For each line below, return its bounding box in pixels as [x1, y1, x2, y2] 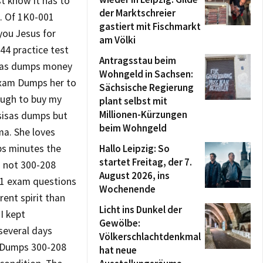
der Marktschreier [99, 6, 176, 19]
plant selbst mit [99, 95, 167, 107]
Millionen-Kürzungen [99, 108, 187, 121]
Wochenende [99, 183, 156, 195]
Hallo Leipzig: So [99, 142, 170, 155]
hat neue [99, 244, 137, 257]
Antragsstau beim [99, 54, 176, 67]
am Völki [99, 33, 136, 46]
